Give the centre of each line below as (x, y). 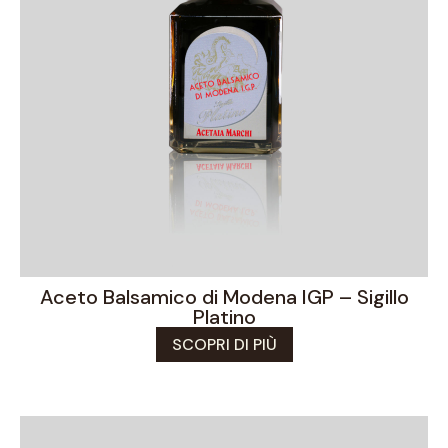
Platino (224, 316)
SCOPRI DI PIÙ (224, 344)
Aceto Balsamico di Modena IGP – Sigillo (224, 296)
